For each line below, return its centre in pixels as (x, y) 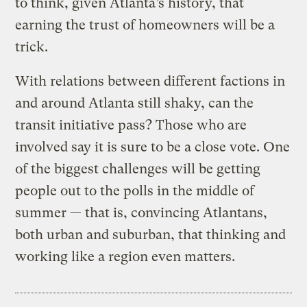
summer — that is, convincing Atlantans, (142, 212)
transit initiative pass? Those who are (131, 125)
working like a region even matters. (125, 256)
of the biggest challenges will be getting (138, 169)
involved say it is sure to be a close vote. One (153, 147)
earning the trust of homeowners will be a (145, 25)
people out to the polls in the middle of (135, 191)
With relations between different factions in (150, 81)
